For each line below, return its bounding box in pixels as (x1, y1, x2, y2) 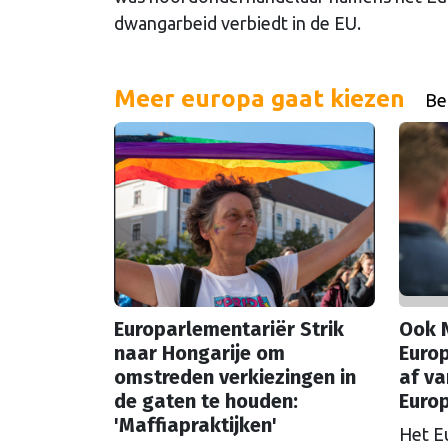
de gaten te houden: (114, 388, 298, 413)
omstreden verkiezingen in (114, 364, 356, 389)
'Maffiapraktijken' (114, 412, 277, 437)
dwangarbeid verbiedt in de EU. (114, 12, 361, 33)
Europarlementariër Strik (114, 316, 344, 341)
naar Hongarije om (114, 340, 285, 365)
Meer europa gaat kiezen (114, 84, 405, 112)
